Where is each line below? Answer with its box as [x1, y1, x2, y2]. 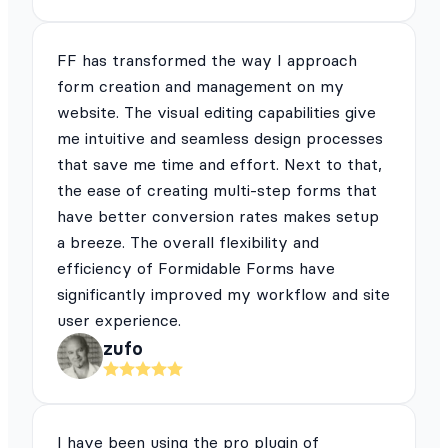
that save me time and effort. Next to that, [57, 154, 382, 175]
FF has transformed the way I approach [57, 50, 357, 71]
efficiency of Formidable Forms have [57, 258, 335, 279]
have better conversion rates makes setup [57, 206, 379, 227]
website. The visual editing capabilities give [57, 102, 376, 123]
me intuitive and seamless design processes [57, 128, 383, 149]
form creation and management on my [57, 76, 344, 97]
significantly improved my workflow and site [57, 284, 390, 305]
